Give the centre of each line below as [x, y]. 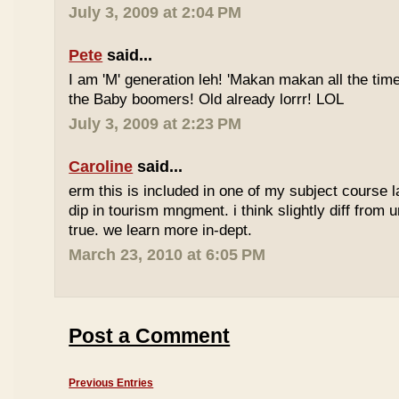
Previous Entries [111, 383]
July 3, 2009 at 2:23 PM [155, 124]
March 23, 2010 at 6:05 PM [167, 255]
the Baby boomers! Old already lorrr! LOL [207, 99]
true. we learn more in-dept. [161, 230]
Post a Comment [150, 336]
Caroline [101, 167]
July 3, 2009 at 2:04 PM [155, 12]
